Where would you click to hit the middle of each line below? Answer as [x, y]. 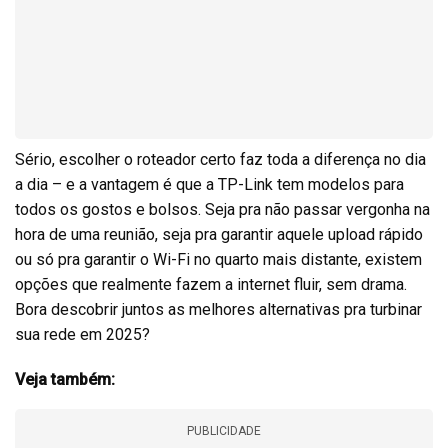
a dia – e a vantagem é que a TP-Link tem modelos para [209, 184]
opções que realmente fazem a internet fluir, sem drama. [211, 284]
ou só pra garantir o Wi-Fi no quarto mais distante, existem [218, 259]
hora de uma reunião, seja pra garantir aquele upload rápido [219, 234]
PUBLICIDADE [224, 430]
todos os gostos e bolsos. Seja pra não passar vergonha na [222, 209]
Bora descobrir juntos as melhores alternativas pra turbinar [218, 309]
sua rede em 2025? [82, 334]
